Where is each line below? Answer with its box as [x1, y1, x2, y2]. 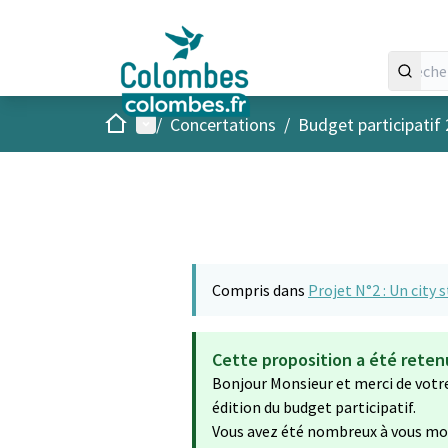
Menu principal [135, 111, 247, 135]
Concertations [170, 112, 276, 136]
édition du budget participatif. [212, 397, 416, 417]
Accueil [103, 111, 155, 134]
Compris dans [212, 280, 308, 300]
